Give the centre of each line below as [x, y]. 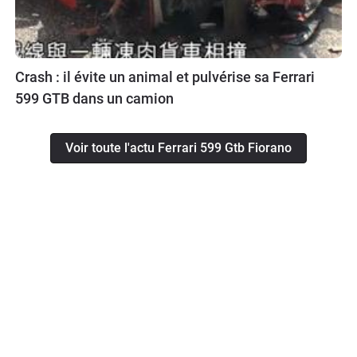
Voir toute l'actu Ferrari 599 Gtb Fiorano [178, 148]
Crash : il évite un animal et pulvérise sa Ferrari [165, 77]
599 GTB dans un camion [94, 99]
